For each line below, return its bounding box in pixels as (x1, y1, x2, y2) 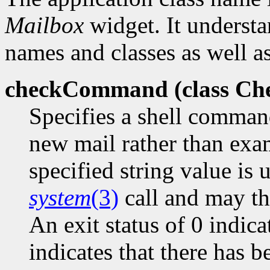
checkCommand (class (5, 76, 229, 102)
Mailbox (5, 12, 84, 39)
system (29, 184, 91, 211)
